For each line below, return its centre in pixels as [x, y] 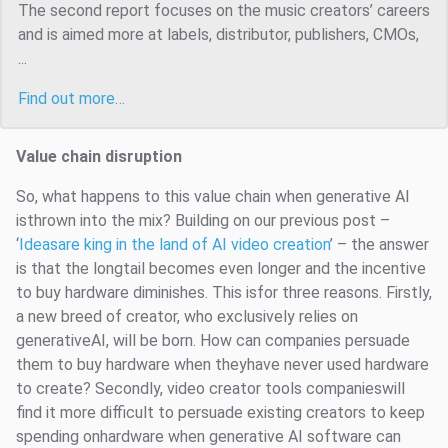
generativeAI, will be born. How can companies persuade [213, 341]
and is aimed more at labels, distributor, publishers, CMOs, [218, 35]
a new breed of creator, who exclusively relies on [187, 317]
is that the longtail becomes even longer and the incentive [221, 269]
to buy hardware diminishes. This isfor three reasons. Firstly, [224, 293]
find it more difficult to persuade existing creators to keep [220, 413]
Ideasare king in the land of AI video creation [174, 245]
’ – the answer [379, 245]
